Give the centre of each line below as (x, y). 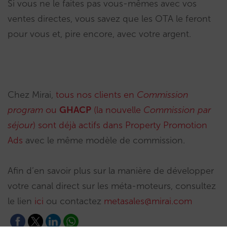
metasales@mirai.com (148, 201)
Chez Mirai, (32, 94)
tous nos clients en (96, 94)
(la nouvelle (117, 110)
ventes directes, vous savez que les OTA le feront (109, 18)
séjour (20, 125)
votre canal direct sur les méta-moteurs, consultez (112, 186)
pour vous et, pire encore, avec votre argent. (99, 34)
